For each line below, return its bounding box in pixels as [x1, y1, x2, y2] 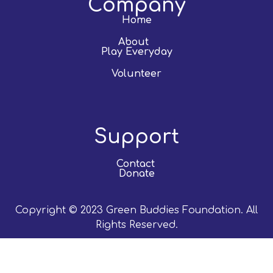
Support [94, 126, 179, 148]
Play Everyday [101, 46, 172, 58]
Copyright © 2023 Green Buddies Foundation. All [15, 205, 258, 216]
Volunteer [112, 68, 161, 80]
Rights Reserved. [95, 219, 178, 231]
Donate [118, 168, 155, 180]
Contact [116, 158, 155, 170]
